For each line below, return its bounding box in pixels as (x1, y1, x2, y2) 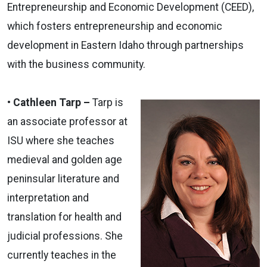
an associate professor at (7, 115, 128, 128)
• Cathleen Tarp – (7, 96, 92, 108)
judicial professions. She (7, 229, 123, 242)
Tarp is (92, 96, 123, 108)
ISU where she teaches (7, 134, 114, 147)
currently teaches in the (7, 249, 116, 261)
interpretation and (7, 191, 89, 204)
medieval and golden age (7, 153, 122, 166)
